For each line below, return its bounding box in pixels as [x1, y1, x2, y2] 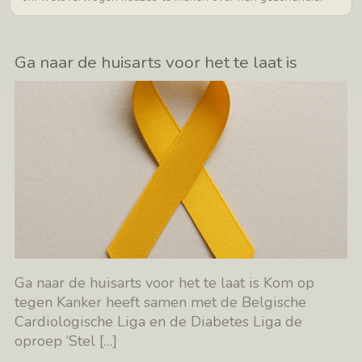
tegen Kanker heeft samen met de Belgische [15, 293, 307, 313]
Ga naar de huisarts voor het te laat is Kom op [15, 273, 315, 293]
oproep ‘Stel [15, 331, 100, 351]
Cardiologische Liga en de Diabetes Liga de [15, 312, 303, 332]
